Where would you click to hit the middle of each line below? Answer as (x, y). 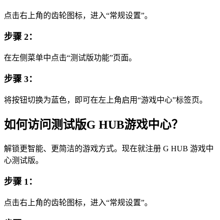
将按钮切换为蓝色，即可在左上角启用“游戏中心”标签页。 (106, 100)
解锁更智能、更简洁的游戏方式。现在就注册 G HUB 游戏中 (109, 149)
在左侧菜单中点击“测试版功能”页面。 (70, 58)
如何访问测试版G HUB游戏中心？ (94, 125)
